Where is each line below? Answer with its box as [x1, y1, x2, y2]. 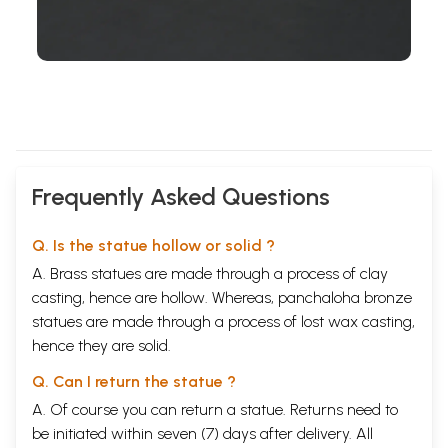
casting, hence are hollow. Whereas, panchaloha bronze [32, 288, 412, 308]
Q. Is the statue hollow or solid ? [32, 236, 275, 256]
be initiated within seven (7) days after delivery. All [32, 424, 373, 444]
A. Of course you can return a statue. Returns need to [32, 400, 398, 420]
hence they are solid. [32, 336, 171, 356]
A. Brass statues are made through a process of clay [32, 264, 388, 284]
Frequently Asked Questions [32, 182, 330, 212]
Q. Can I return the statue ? [32, 372, 236, 392]
